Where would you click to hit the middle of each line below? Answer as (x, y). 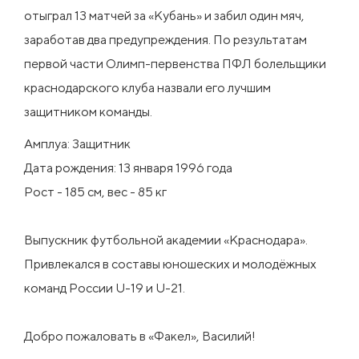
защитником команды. (88, 112)
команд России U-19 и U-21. (105, 288)
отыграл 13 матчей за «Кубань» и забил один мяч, (164, 16)
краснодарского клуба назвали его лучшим (147, 88)
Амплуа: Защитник (77, 144)
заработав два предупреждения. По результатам (165, 40)
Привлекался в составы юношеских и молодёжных (170, 264)
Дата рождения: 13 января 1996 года (128, 168)
